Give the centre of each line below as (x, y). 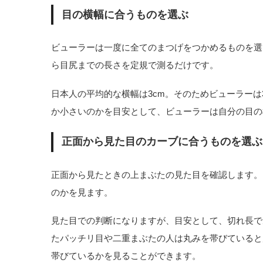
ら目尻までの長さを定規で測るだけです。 (135, 65)
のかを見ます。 (82, 193)
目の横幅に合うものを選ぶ (125, 14)
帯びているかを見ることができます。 (126, 256)
